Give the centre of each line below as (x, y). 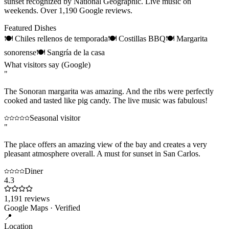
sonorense (20, 53)
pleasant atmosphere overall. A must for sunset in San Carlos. (102, 154)
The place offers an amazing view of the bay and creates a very (106, 145)
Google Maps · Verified (42, 208)
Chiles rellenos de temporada (61, 39)
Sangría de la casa (76, 53)
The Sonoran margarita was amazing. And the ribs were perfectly (109, 91)
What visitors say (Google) (47, 65)
